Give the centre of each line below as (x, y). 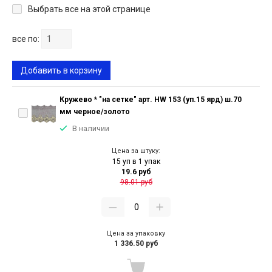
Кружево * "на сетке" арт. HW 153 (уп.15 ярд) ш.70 (151, 100)
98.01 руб (136, 182)
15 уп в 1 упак (136, 162)
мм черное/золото (95, 112)
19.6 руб (136, 172)
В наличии (91, 129)
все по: (26, 39)
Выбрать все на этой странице (89, 9)
